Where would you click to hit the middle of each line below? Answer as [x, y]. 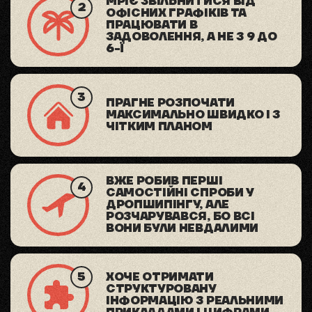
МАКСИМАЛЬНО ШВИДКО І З [193, 115]
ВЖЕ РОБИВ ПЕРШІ [164, 181]
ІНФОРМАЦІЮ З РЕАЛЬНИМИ [195, 301]
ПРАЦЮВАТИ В [152, 25]
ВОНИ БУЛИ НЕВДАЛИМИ [182, 229]
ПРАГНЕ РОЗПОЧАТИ [170, 103]
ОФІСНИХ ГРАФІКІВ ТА [176, 14]
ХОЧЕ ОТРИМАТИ [160, 277]
